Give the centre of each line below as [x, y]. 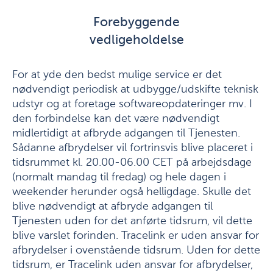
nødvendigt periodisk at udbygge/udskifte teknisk [135, 90]
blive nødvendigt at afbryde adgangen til [112, 207]
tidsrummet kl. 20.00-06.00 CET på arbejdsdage [132, 163]
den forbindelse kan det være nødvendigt [116, 119]
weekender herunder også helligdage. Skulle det [132, 192]
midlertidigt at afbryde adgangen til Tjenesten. [126, 133]
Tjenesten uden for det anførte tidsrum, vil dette [132, 221]
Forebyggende [136, 23]
